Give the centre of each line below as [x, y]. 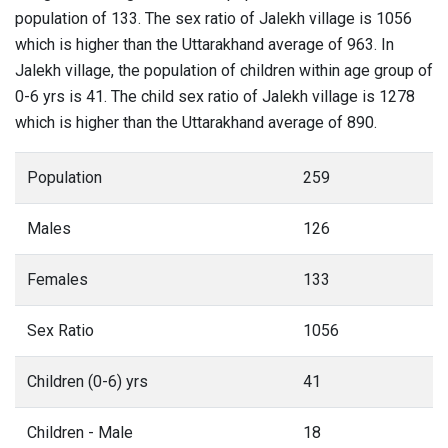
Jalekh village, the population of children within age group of [224, 70]
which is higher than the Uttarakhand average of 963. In [204, 44]
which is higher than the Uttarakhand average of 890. [196, 122]
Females [57, 279]
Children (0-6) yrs [87, 381]
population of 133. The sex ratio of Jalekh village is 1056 [213, 18]
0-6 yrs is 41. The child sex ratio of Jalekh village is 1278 [215, 96]
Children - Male [80, 432]
